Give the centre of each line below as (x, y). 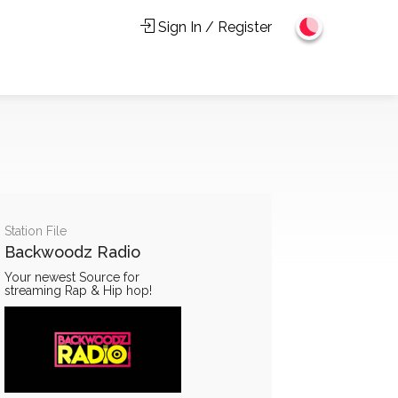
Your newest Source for (72, 277)
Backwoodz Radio (72, 251)
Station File (35, 231)
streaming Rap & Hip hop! (78, 290)
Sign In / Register (213, 27)
